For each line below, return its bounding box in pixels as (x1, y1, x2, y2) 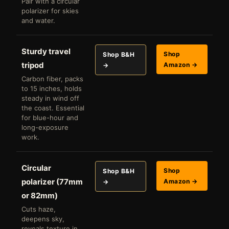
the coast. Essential (21, 103, 84, 112)
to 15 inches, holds (21, 84, 82, 93)
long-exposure (21, 123, 68, 131)
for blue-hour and (21, 113, 78, 122)
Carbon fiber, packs (21, 74, 83, 83)
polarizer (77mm (21, 176, 83, 187)
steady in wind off (21, 94, 79, 102)
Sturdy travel (21, 46, 71, 56)
